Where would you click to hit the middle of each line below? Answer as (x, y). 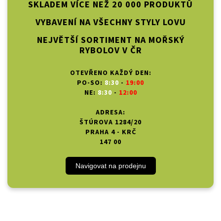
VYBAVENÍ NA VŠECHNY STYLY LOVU (110, 22)
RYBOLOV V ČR (110, 50)
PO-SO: (91, 83)
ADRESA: (110, 112)
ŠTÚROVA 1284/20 (110, 122)
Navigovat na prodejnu (110, 166)
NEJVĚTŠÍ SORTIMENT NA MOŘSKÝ (110, 40)
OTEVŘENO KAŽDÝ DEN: (110, 73)
